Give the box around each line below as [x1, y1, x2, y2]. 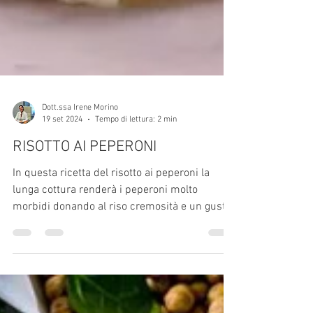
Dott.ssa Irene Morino [42, 195, 118, 205]
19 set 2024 [42, 206, 82, 217]
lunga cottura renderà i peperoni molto [13, 275, 198, 289]
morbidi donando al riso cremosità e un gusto [13, 292, 231, 306]
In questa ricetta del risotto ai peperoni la [13, 259, 210, 272]
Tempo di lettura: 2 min [95, 206, 177, 217]
